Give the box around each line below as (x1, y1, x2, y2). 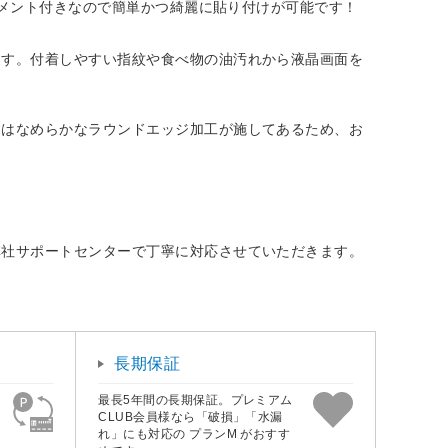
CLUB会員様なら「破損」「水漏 (98, 410, 283, 425)
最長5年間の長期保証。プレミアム (98, 393, 293, 408)
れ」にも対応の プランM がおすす (98, 427, 291, 442)
